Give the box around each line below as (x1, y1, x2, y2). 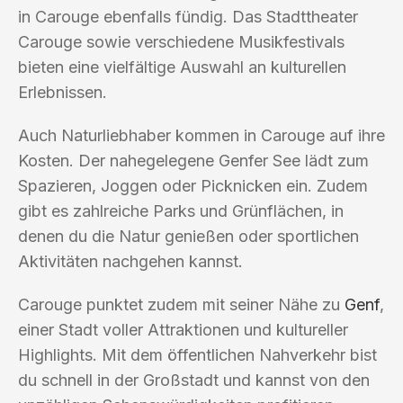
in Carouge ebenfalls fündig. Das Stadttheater (18, 6, 358, 26)
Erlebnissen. (18, 82, 107, 102)
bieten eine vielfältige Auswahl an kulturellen (18, 57, 346, 76)
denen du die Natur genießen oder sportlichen (18, 226, 359, 246)
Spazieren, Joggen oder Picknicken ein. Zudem (18, 175, 368, 195)
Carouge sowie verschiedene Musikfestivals (18, 31, 345, 51)
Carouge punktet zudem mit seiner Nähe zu (18, 294, 345, 314)
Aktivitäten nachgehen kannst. (18, 251, 243, 271)
